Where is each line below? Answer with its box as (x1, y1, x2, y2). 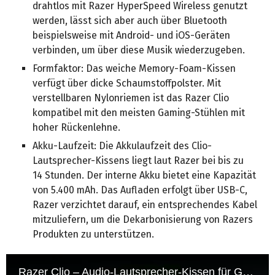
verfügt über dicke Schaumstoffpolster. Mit (33, 77, 222, 90)
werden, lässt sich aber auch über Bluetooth (33, 15, 228, 27)
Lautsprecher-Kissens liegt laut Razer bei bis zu (33, 155, 244, 167)
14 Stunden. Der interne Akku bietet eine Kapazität (33, 169, 257, 182)
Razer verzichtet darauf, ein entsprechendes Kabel (33, 199, 258, 211)
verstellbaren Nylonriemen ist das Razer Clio (33, 92, 230, 104)
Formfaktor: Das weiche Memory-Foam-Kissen (33, 63, 236, 75)
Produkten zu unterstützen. (33, 228, 155, 241)
